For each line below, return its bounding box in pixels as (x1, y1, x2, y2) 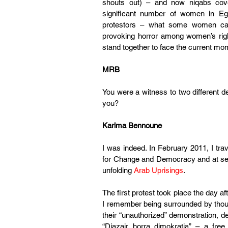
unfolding (102, 166, 134, 175)
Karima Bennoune (102, 121, 162, 130)
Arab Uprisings (134, 166, 183, 175)
